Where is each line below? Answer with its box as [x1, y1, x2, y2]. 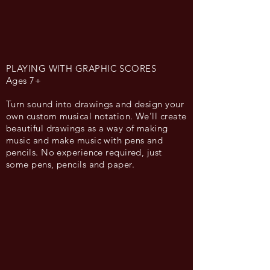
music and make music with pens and [6, 134, 163, 146]
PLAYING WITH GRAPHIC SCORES [6, 63, 157, 74]
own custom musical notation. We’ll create [6, 110, 187, 122]
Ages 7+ [6, 75, 42, 86]
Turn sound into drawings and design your [6, 98, 184, 110]
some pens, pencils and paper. [6, 159, 135, 170]
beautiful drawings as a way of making [6, 122, 168, 134]
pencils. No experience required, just [6, 146, 162, 158]
